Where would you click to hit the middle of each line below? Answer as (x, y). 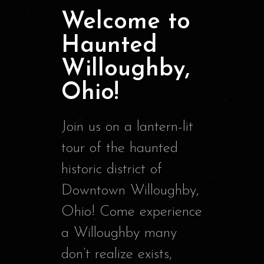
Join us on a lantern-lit (127, 127)
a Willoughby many (119, 233)
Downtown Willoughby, (130, 191)
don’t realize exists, (117, 255)
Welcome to (126, 23)
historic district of (112, 170)
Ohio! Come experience (132, 212)
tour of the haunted (120, 148)
